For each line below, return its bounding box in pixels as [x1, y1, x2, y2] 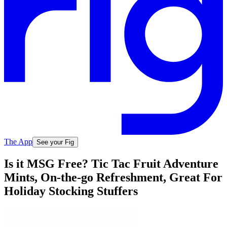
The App [4, 137, 32, 146]
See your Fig [36, 138, 74, 146]
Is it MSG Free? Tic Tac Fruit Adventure [4, 157, 218, 171]
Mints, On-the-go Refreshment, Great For [4, 171, 222, 184]
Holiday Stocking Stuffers [4, 184, 138, 198]
